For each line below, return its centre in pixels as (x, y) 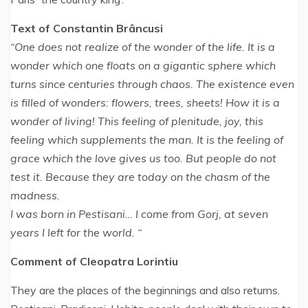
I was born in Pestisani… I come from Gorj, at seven (139, 214)
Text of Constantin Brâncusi (88, 28)
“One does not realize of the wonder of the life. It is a (143, 47)
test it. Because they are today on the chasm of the (140, 177)
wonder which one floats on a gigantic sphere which (143, 65)
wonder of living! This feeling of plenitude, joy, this (137, 121)
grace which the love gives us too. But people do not (143, 158)
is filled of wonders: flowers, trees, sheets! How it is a (145, 102)
